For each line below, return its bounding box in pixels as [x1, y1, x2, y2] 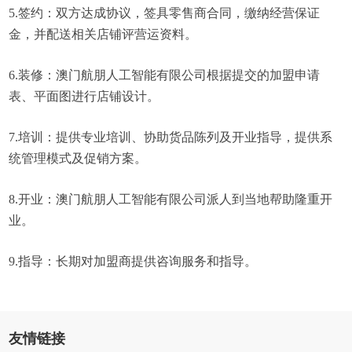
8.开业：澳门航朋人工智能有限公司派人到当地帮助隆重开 [9, 192, 333, 206]
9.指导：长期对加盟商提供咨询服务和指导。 [9, 255, 258, 268]
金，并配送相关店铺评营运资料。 [9, 27, 198, 41]
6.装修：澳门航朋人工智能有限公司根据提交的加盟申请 [9, 68, 321, 82]
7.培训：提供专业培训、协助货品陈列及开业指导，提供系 [9, 130, 333, 144]
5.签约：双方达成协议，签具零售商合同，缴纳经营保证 [9, 6, 321, 20]
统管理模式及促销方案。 [9, 152, 148, 165]
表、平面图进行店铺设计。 [9, 90, 160, 103]
